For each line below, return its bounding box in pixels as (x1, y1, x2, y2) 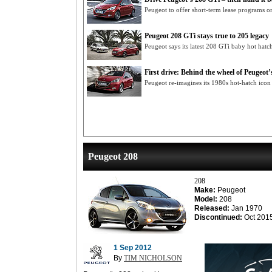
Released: (194, 204, 229, 212)
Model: (194, 195, 217, 203)
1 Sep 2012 (114, 243, 152, 252)
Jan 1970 (229, 204, 262, 212)
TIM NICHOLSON (124, 254, 182, 262)
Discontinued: (194, 213, 242, 222)
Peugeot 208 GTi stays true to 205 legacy (144, 32, 269, 40)
